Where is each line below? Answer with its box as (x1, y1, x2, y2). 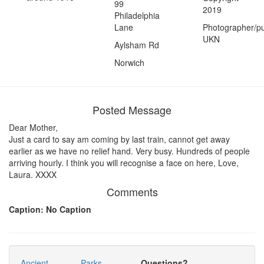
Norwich (114, 57, 145, 69)
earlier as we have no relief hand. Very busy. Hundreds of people (9, 145, 250, 157)
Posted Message (93, 102, 171, 118)
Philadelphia (114, 9, 160, 22)
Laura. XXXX (9, 169, 57, 181)
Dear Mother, (9, 121, 58, 134)
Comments (106, 184, 158, 200)
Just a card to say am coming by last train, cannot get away (9, 133, 230, 146)
